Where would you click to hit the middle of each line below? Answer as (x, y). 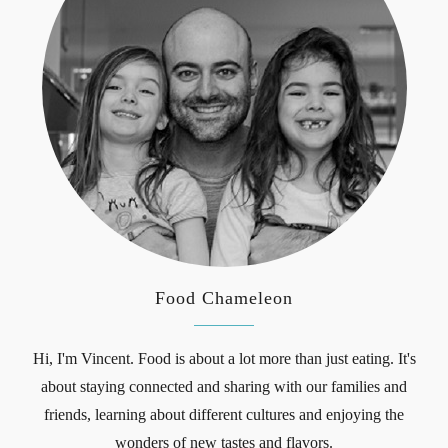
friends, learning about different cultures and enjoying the (224, 414)
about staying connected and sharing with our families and (224, 386)
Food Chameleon (224, 297)
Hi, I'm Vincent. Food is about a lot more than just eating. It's (224, 358)
